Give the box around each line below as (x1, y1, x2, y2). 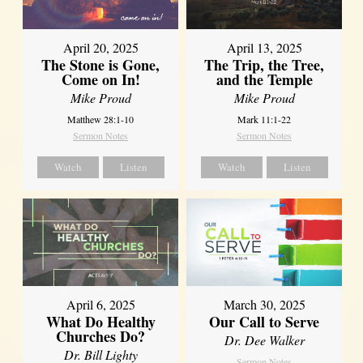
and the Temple (216, 69, 313, 91)
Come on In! (61, 69, 140, 91)
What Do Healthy (45, 311, 156, 333)
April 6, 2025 (66, 296, 135, 314)
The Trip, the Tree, (204, 54, 325, 76)
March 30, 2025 (223, 296, 305, 314)
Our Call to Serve (209, 311, 320, 333)
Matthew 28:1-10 (67, 113, 135, 126)
